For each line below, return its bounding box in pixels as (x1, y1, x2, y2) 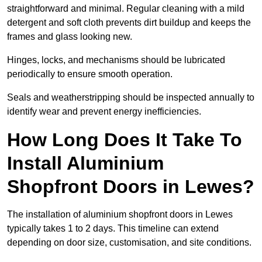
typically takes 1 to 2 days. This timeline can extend (7, 223, 219, 234)
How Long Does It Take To (7, 129, 242, 151)
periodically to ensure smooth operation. (7, 69, 175, 80)
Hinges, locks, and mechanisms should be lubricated (7, 55, 225, 65)
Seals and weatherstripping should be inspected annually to (7, 92, 254, 103)
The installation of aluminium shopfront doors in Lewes (7, 209, 233, 220)
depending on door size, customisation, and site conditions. (7, 237, 251, 248)
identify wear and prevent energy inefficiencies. (7, 106, 201, 117)
